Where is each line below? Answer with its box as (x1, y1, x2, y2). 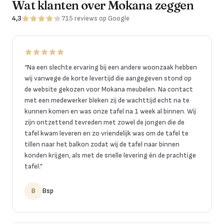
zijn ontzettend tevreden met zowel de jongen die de (24, 117, 184, 126)
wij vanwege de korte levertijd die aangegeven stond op (24, 73, 191, 82)
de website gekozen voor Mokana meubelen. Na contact (24, 84, 193, 93)
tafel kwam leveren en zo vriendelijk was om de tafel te (24, 128, 188, 137)
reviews (74, 13, 97, 22)
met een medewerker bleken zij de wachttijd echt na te (24, 95, 189, 104)
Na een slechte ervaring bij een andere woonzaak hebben (27, 62, 197, 71)
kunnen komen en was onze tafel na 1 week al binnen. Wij (24, 106, 196, 115)
